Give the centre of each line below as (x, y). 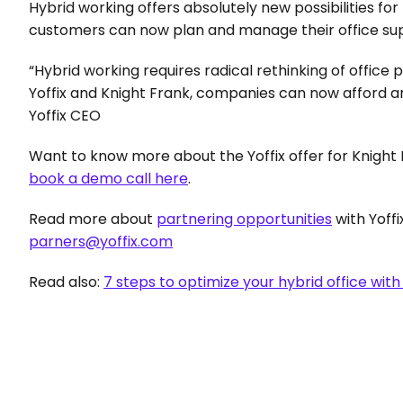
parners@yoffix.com (101, 242)
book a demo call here (108, 179)
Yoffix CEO (65, 116)
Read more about (93, 219)
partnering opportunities (244, 219)
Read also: (66, 282)
